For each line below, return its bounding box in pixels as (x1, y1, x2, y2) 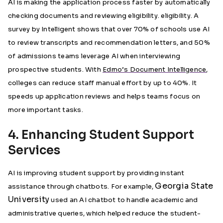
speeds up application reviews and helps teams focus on (8, 92, 201, 101)
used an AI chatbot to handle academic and (49, 196, 198, 205)
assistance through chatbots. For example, (8, 182, 155, 191)
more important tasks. (8, 106, 83, 114)
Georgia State (155, 181, 214, 192)
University (8, 194, 50, 205)
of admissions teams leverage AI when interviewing (8, 52, 181, 61)
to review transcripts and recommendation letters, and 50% (8, 38, 210, 47)
